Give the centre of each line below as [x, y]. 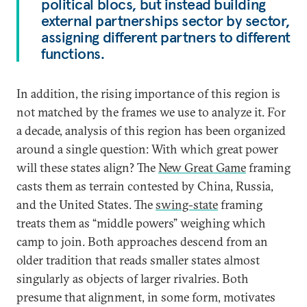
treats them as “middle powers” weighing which [141, 223]
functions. [73, 53]
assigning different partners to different [166, 37]
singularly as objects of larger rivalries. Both [133, 279]
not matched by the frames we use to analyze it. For [151, 112]
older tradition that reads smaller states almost [138, 260]
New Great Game [202, 168]
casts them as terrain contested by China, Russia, [145, 186]
